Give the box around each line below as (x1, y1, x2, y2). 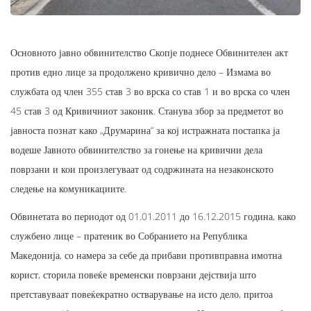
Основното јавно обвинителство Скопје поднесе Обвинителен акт (10, 45, 288, 59)
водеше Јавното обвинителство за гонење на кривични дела (10, 142, 262, 156)
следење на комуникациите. (10, 181, 126, 195)
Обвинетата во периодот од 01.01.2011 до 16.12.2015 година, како (10, 209, 296, 223)
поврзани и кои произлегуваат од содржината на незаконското (10, 162, 274, 176)
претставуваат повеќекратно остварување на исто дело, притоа (10, 287, 273, 301)
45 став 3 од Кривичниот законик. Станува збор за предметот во (10, 103, 283, 117)
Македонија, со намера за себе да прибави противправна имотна (10, 248, 282, 262)
